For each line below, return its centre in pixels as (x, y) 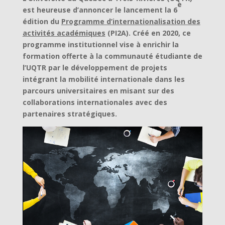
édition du (42, 21)
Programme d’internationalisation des (131, 21)
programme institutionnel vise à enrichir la (100, 44)
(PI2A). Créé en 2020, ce (148, 33)
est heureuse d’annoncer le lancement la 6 (100, 10)
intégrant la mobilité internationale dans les (103, 79)
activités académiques (64, 33)
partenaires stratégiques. (70, 114)
